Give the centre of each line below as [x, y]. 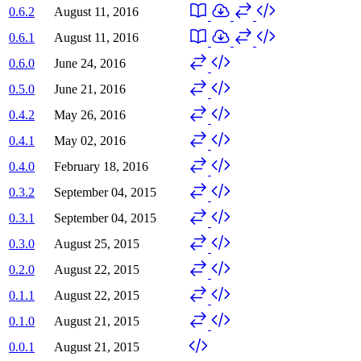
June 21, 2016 [90, 89]
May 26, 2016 [90, 114]
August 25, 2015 [97, 243]
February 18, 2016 [101, 166]
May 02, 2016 [90, 140]
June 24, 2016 [90, 63]
